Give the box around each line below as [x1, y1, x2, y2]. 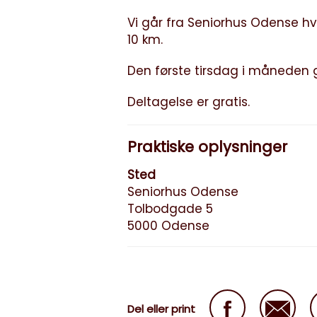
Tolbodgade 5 [127, 200, 213, 217]
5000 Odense [127, 217, 209, 234]
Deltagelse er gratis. [127, 93, 250, 110]
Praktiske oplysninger [127, 137, 287, 157]
